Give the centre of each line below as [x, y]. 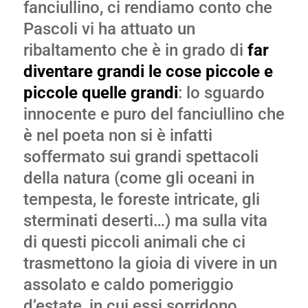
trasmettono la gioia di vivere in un [150, 263]
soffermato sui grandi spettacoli [141, 157]
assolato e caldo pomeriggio [128, 285]
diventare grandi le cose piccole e [148, 71]
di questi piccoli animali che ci [134, 242]
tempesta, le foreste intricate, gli [141, 199]
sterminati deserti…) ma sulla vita [145, 221]
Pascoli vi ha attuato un [109, 29]
